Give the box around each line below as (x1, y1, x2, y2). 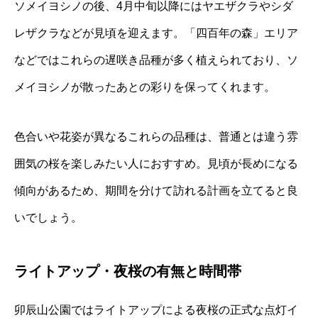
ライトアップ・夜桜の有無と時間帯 (14, 263, 241, 280)
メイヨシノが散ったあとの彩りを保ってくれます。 (14, 81, 275, 94)
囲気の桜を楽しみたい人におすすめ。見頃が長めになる (14, 158, 298, 170)
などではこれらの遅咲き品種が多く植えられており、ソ (14, 54, 298, 67)
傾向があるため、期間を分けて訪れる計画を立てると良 (14, 185, 298, 197)
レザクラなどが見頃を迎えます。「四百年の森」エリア (14, 27, 298, 40)
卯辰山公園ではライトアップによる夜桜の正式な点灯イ (14, 304, 298, 317)
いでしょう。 (14, 212, 82, 224)
